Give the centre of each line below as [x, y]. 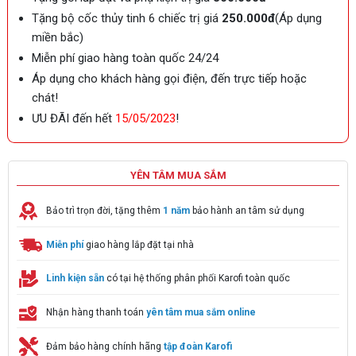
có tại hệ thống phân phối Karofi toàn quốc [197, 279]
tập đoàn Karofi [198, 346]
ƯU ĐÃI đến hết [74, 118]
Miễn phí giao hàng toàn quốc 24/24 [125, 58]
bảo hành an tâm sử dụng [248, 210]
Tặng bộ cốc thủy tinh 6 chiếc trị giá [127, 18]
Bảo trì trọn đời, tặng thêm [104, 210]
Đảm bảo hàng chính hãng [105, 346]
